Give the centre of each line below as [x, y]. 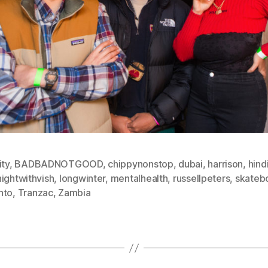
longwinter [82, 179]
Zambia [74, 193]
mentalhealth [139, 179]
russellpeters [201, 179]
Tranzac [35, 193]
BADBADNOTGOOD [59, 164]
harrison [226, 164]
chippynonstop [141, 164]
